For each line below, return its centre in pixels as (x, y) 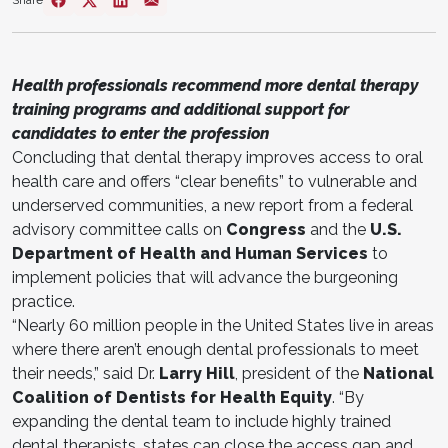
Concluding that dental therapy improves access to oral (217, 157)
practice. (43, 301)
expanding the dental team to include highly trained (201, 421)
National (398, 373)
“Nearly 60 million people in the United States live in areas (223, 325)
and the (338, 229)
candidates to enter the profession (140, 133)
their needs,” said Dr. (85, 373)
